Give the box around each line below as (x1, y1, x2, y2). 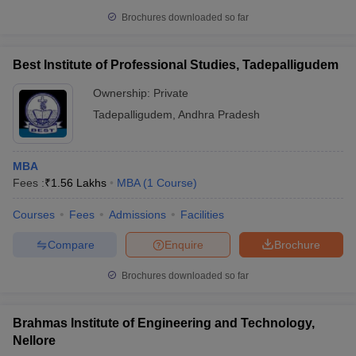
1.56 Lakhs (51, 176, 106, 189)
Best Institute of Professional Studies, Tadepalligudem (13, 58, 339, 72)
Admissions (109, 208, 166, 221)
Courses (13, 208, 55, 221)
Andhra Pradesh (178, 108, 260, 121)
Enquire (164, 238, 203, 251)
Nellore (13, 334, 56, 347)
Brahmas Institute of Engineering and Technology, (13, 316, 315, 330)
